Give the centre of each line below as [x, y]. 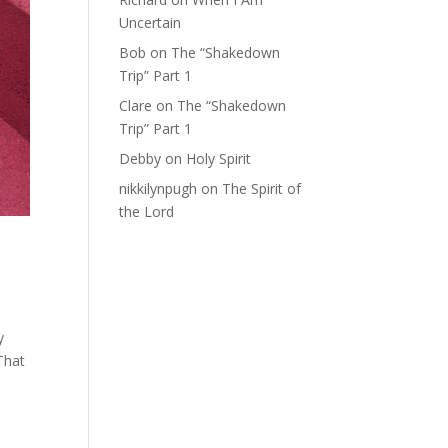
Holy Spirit [219, 158]
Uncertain [150, 22]
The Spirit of [262, 188]
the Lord [147, 211]
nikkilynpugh [158, 188]
